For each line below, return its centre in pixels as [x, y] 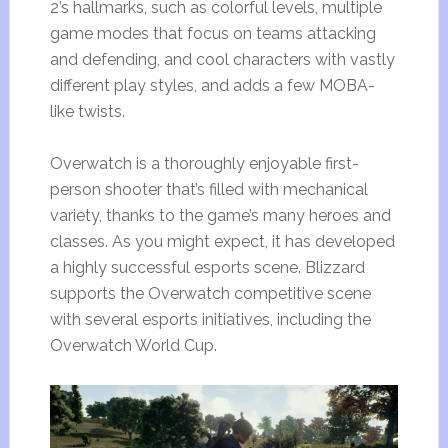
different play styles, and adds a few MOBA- [212, 86]
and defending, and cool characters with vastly [222, 60]
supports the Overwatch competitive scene [210, 294]
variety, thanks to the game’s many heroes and [220, 216]
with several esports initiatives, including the [210, 320]
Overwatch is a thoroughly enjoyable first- [204, 164]
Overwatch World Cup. [133, 346]
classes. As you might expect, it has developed [222, 242]
